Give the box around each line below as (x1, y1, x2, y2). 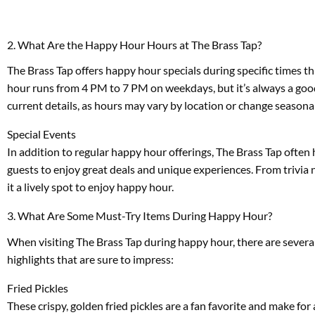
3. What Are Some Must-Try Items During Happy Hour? (7, 209, 272, 223)
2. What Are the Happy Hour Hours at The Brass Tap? (7, 38, 262, 52)
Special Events (7, 127, 76, 141)
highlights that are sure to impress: (7, 252, 174, 266)
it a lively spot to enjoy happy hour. (7, 180, 174, 194)
